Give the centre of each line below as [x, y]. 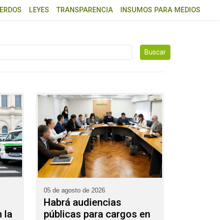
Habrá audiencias [82, 202]
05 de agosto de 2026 [74, 190]
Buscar [155, 52]
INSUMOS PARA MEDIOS [160, 10]
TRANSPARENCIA [85, 10]
